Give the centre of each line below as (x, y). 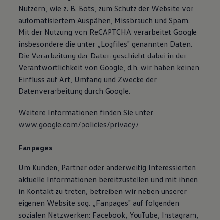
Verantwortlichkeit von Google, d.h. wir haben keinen (109, 67)
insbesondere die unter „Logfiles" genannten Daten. (105, 44)
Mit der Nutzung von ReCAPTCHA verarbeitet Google (108, 32)
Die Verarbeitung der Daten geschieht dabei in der (103, 55)
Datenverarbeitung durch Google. (74, 91)
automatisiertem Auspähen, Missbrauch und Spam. (104, 20)
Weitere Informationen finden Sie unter (86, 112)
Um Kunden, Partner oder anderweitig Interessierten (107, 167)
